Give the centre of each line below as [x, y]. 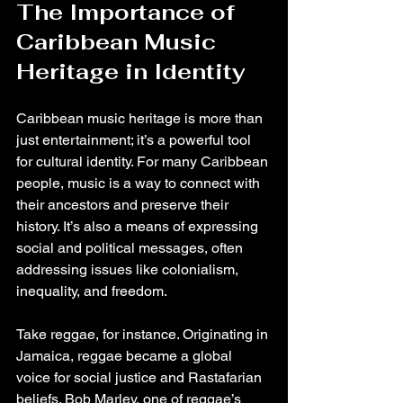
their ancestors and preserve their [124, 204]
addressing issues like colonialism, [129, 269]
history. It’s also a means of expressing [139, 226]
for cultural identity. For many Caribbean [144, 161]
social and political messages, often [131, 247]
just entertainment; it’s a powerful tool [135, 139]
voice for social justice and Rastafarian [141, 377]
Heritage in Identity [131, 71]
